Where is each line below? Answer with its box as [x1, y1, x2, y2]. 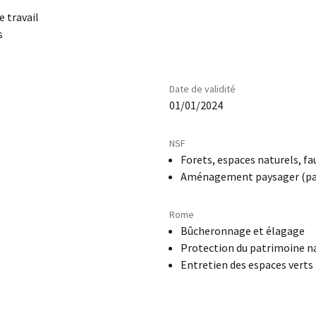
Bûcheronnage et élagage [181, 224, 305, 238]
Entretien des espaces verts [181, 257, 313, 272]
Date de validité [169, 83, 236, 95]
